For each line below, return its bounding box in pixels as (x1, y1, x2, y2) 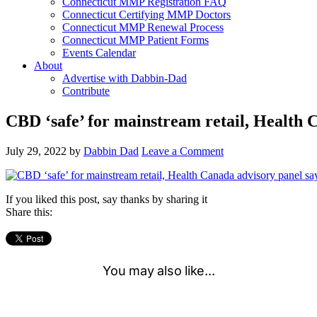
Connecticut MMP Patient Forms (62, 34, 209, 46)
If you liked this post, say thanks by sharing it (6, 192, 207, 205)
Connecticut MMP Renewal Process (62, 21, 224, 33)
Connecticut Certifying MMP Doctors (62, 8, 231, 21)
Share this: (6, 205, 52, 218)
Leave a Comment (142, 144, 224, 157)
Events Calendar (62, 47, 136, 59)
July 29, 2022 (6, 144, 67, 157)
